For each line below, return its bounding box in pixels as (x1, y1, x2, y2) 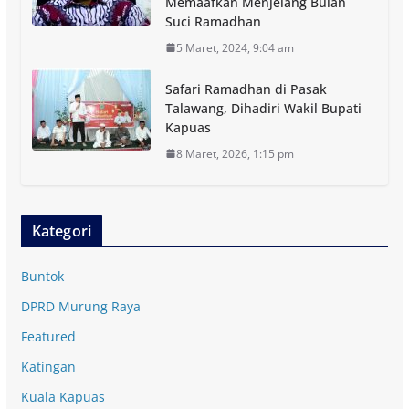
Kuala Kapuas (20, 387, 105, 405)
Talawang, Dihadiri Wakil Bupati (164, 99, 362, 117)
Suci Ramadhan (164, 12, 261, 30)
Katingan (20, 357, 76, 375)
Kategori (31, 220, 91, 241)
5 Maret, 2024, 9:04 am (175, 39, 294, 56)
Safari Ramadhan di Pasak (164, 79, 327, 98)
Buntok (20, 267, 64, 285)
